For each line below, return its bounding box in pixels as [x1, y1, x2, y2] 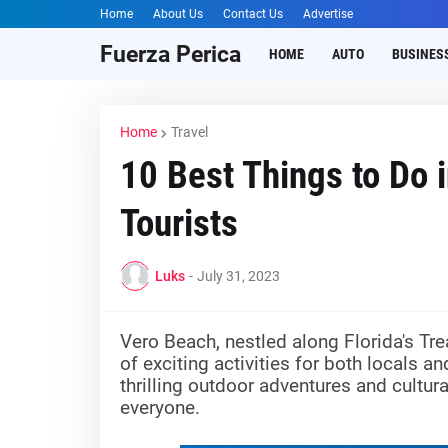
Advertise [302, 7, 353, 21]
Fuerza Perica [99, 40, 241, 68]
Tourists [119, 202, 238, 245]
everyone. [119, 397, 205, 419]
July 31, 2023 [196, 267, 280, 284]
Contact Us [222, 7, 283, 21]
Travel [170, 124, 208, 140]
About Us [152, 7, 203, 21]
